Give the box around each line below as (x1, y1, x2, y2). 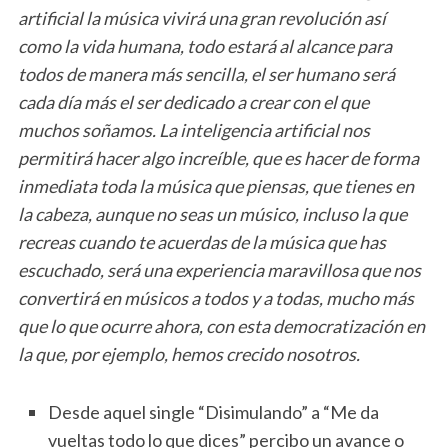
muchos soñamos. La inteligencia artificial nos (17, 118, 370, 141)
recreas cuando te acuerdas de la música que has (17, 230, 386, 253)
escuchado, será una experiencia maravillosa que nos (17, 258, 421, 281)
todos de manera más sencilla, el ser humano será (17, 62, 395, 85)
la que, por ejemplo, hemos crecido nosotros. (17, 342, 360, 365)
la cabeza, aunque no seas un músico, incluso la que (17, 202, 407, 225)
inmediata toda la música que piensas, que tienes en (17, 174, 414, 197)
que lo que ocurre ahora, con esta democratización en (17, 314, 425, 337)
